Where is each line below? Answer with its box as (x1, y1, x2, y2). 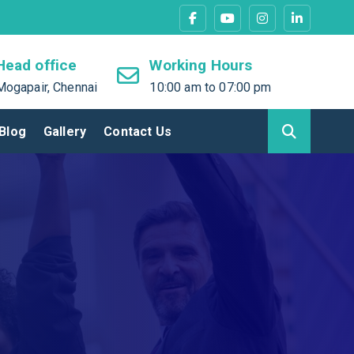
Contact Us (104, 123, 171, 139)
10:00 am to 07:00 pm (149, 80, 272, 95)
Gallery (43, 123, 87, 139)
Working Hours (149, 56, 253, 74)
